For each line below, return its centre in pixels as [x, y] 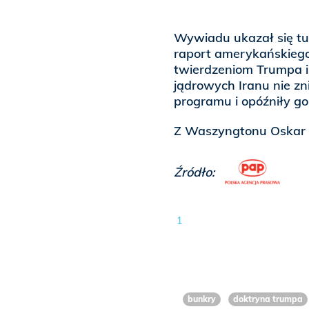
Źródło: [196, 172]
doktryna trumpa [268, 299]
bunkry [202, 299]
